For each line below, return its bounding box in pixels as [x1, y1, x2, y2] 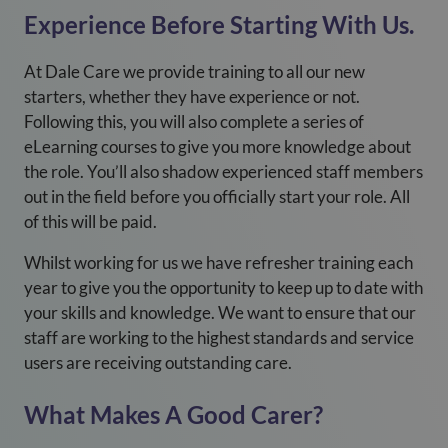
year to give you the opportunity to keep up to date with [24, 277, 423, 298]
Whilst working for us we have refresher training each [24, 252, 413, 273]
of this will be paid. [24, 211, 157, 232]
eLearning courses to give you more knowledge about [24, 136, 411, 157]
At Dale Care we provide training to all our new [24, 61, 365, 82]
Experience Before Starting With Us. [24, 10, 414, 39]
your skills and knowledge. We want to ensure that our [24, 302, 416, 323]
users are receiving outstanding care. [24, 352, 292, 373]
